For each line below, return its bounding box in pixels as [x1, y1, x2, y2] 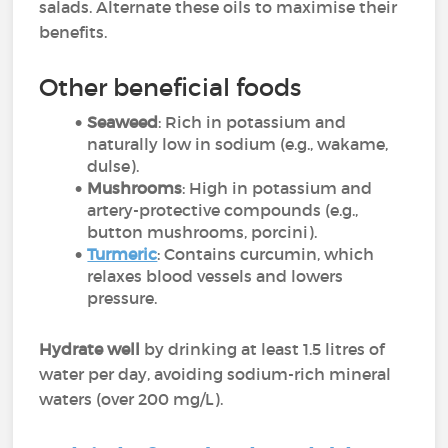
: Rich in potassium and [158, 112, 347, 132]
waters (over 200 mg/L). [39, 389, 224, 409]
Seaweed [87, 112, 159, 132]
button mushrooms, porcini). [87, 222, 318, 242]
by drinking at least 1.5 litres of [144, 339, 385, 359]
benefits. [39, 22, 108, 42]
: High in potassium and [182, 178, 373, 198]
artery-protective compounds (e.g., [87, 200, 359, 220]
